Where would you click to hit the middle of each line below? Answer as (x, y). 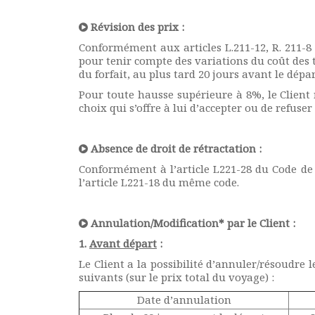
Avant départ (123, 243)
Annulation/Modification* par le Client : (192, 223)
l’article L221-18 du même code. (159, 182)
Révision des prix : (136, 27)
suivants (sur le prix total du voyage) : (176, 277)
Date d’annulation (184, 300)
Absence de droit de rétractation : (175, 148)
